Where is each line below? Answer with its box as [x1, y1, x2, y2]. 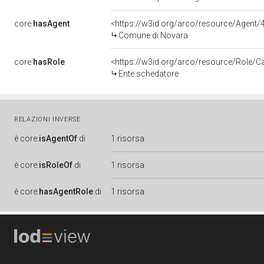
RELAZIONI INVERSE [14, 115, 81, 123]
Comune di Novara [118, 31, 188, 40]
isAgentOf [39, 134, 77, 143]
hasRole [33, 57, 65, 67]
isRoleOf [39, 160, 72, 170]
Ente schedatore [118, 69, 179, 78]
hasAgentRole [39, 187, 93, 196]
